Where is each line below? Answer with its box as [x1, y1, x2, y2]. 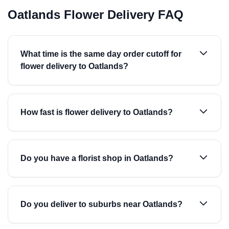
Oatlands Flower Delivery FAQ [8, 8, 184, 21]
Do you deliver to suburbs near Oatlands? [20, 200, 182, 209]
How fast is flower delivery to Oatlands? [20, 108, 173, 117]
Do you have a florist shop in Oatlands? [20, 154, 173, 163]
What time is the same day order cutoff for [20, 50, 181, 58]
